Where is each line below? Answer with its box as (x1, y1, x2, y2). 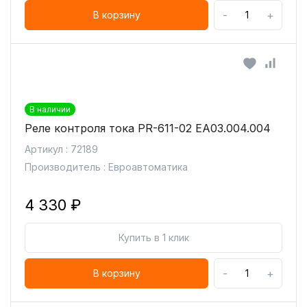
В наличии (29, 104, 71, 114)
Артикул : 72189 (25, 143, 98, 155)
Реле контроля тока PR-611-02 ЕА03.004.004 (25, 121, 271, 135)
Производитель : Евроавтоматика (25, 161, 188, 173)
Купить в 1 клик (118, 232, 189, 243)
